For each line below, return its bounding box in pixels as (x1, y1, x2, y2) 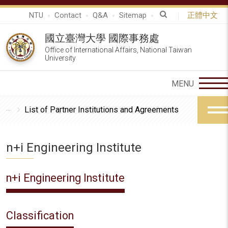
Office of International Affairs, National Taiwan (45, 46, 192, 54)
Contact (54, 11, 81, 20)
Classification (6, 209, 74, 222)
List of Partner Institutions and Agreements (24, 105, 179, 115)
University (45, 54, 76, 62)
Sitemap (119, 11, 147, 20)
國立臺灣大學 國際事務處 (45, 32, 159, 44)
